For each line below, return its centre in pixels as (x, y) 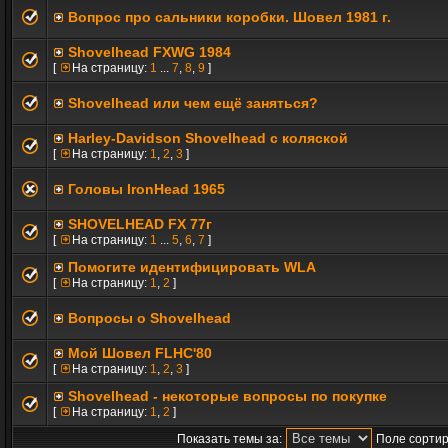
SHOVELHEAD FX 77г (140, 224)
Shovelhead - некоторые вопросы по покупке (227, 396)
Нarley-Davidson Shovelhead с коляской (208, 138)
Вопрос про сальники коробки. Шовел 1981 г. (229, 17)
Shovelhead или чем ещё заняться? (193, 103)
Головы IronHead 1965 (146, 189)
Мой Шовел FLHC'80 (140, 353)
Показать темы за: (229, 439)
